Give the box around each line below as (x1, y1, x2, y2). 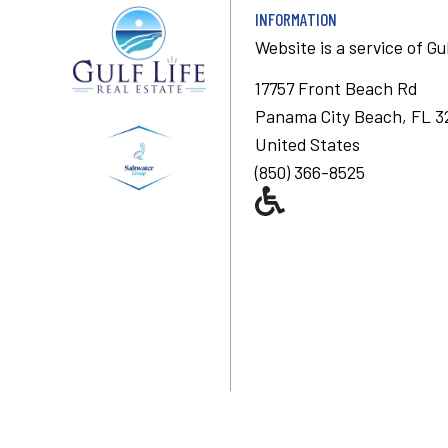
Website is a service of (254, 36, 427, 58)
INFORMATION (254, 9, 337, 29)
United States (254, 133, 360, 155)
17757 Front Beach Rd (254, 77, 417, 99)
